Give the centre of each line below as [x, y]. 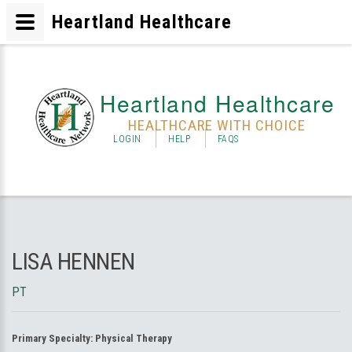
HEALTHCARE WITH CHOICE [217, 125]
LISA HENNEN [73, 261]
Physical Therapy [134, 338]
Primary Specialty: [53, 338]
